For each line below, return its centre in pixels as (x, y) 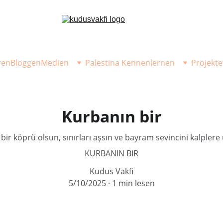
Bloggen (26, 63)
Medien (55, 63)
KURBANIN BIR (111, 153)
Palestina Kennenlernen (130, 63)
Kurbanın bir (111, 116)
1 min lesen (133, 183)
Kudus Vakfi (111, 171)
